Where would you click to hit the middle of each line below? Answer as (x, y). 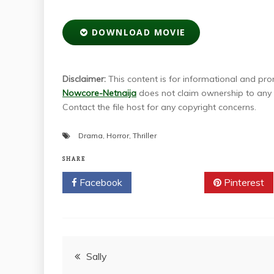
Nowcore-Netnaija (99, 93)
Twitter (172, 182)
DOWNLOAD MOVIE (137, 32)
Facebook (100, 182)
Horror (118, 135)
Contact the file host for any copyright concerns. (159, 107)
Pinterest (243, 182)
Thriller (145, 135)
